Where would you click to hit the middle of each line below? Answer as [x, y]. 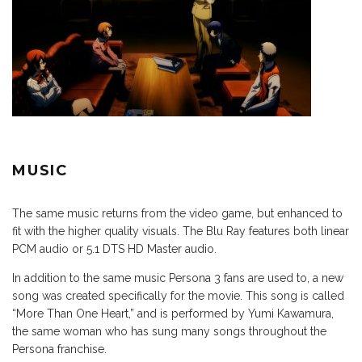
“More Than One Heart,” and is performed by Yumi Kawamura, [173, 314]
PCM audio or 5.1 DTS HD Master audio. [114, 249]
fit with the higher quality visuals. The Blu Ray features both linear [181, 232]
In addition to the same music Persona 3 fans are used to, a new [178, 278]
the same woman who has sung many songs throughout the [169, 332]
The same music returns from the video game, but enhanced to [177, 214]
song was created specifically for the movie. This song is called [178, 296]
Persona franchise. [59, 349]
